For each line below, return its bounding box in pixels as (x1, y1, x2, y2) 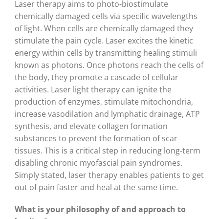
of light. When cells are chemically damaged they (15, 23, 193, 34)
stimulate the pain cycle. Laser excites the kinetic (15, 35, 193, 46)
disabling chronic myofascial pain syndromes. (15, 157, 182, 169)
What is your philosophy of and (15, 204, 136, 215)
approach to (138, 204, 186, 215)
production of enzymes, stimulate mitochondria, (15, 96, 193, 108)
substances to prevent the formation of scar (15, 133, 177, 144)
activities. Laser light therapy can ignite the (15, 84, 172, 95)
